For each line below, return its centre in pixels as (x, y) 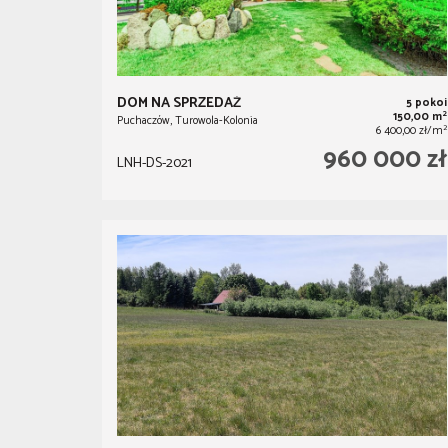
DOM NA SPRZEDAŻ (179, 104)
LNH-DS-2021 (154, 164)
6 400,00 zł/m (409, 131)
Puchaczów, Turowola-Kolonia (187, 121)
